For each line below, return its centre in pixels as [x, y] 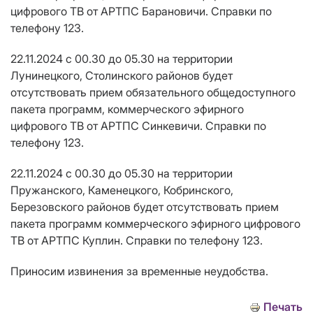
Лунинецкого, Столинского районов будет [122, 76]
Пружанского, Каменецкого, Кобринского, [122, 190]
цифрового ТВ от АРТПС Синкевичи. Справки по [138, 126]
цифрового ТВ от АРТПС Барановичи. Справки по [141, 12]
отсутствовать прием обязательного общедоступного [153, 93]
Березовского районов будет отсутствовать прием [145, 207]
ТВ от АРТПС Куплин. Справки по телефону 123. [137, 241]
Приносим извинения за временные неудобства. [139, 271]
